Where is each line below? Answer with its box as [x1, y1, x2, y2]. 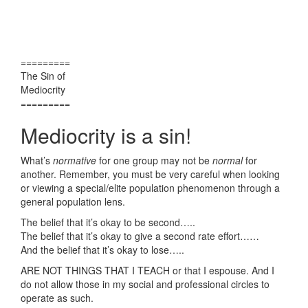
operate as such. [21, 290, 93, 305]
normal [212, 153, 243, 167]
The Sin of [21, 68, 65, 82]
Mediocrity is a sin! [21, 120, 191, 150]
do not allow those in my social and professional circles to [21, 276, 269, 291]
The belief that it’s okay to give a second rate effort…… [21, 228, 259, 243]
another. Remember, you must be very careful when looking [21, 166, 280, 181]
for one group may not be [96, 153, 212, 167]
